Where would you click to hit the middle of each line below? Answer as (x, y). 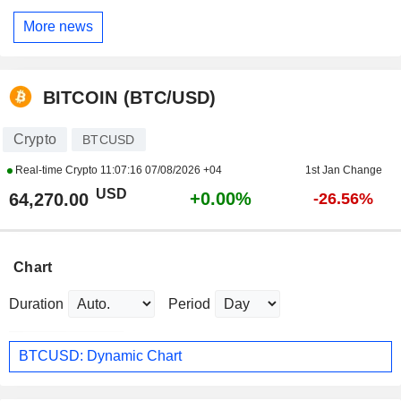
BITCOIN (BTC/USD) (129, 98)
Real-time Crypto (56, 170)
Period (189, 303)
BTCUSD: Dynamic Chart (100, 356)
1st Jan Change (343, 170)
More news (58, 27)
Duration (36, 303)
